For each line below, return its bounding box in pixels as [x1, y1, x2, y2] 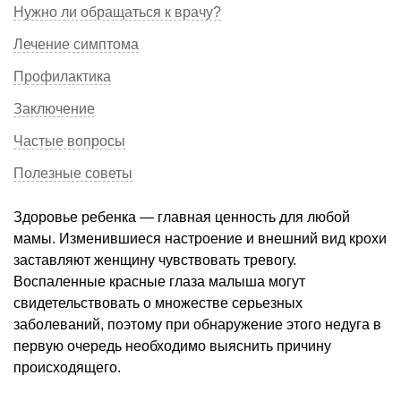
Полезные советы [13, 165, 132, 181]
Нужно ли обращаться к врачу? [13, 4, 221, 20]
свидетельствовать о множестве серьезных [13, 294, 303, 311]
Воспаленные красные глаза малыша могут [13, 273, 305, 289]
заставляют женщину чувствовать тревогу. [13, 252, 296, 268]
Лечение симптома [13, 36, 139, 52]
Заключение [13, 100, 95, 116]
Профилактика [13, 68, 111, 84]
